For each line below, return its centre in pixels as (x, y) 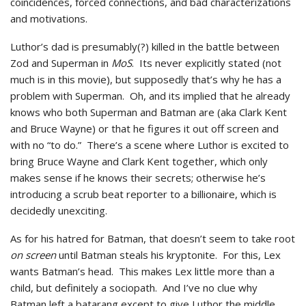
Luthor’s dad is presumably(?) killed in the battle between (145, 46)
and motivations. (49, 18)
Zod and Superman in (61, 63)
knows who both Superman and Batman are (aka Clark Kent (149, 112)
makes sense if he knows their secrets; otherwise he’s (138, 178)
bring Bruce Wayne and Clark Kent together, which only (139, 161)
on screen (33, 255)
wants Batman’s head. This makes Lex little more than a (142, 271)
